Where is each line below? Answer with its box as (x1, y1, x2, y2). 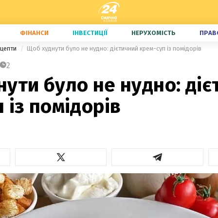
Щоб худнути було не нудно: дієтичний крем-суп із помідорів (26, 45, 201, 52)
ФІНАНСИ (20, 29, 49, 36)
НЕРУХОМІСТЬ (131, 29, 176, 36)
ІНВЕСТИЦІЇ (73, 29, 108, 36)
